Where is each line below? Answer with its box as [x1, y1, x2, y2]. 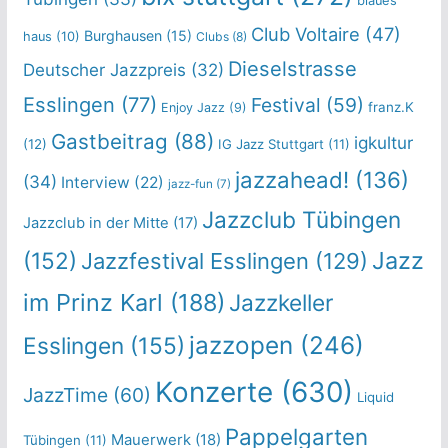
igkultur [353, 131, 413, 153]
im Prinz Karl [22, 287, 163, 317]
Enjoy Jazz [160, 99, 225, 115]
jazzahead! [234, 165, 349, 193]
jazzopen [188, 329, 293, 360]
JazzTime [22, 382, 108, 407]
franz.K [367, 98, 414, 115]
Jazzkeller [228, 288, 333, 316]
